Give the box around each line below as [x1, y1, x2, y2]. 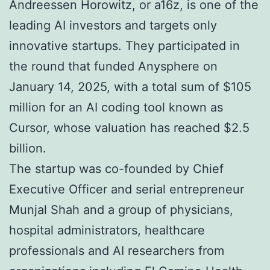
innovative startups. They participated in [9, 39, 240, 54]
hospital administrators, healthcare [9, 223, 205, 238]
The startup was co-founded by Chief [9, 162, 224, 177]
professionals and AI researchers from [9, 243, 224, 259]
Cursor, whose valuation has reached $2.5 [9, 121, 250, 136]
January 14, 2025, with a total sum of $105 [9, 80, 251, 95]
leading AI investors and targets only [9, 18, 217, 33]
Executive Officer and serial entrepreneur [9, 182, 244, 197]
